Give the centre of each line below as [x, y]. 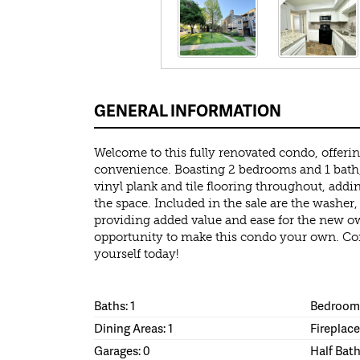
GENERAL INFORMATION [188, 110]
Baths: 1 [115, 306]
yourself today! [137, 254]
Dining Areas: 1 [133, 328]
